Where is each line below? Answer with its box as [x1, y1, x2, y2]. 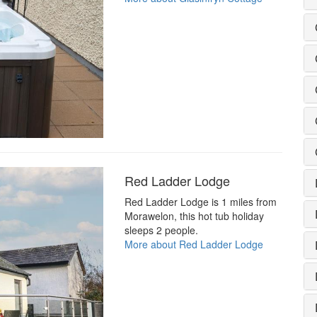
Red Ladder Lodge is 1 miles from [124, 194, 277, 209]
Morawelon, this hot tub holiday [124, 208, 264, 223]
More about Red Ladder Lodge [124, 236, 263, 251]
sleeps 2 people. [124, 222, 198, 237]
